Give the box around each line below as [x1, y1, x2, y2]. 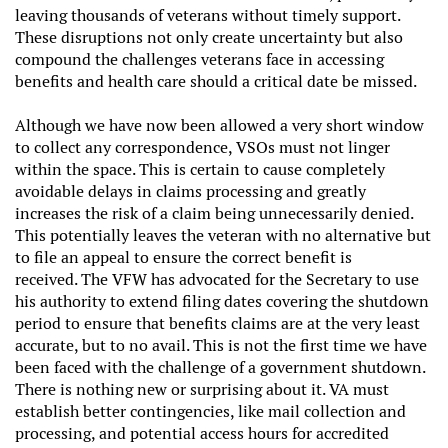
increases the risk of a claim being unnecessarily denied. [15, 202, 413, 224]
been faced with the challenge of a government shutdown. [15, 356, 425, 378]
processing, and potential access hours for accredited [15, 422, 389, 444]
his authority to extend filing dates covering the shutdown [15, 290, 429, 312]
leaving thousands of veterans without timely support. [15, 4, 400, 26]
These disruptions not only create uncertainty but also [15, 26, 403, 48]
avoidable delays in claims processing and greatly [15, 180, 366, 202]
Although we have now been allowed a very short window [15, 114, 424, 136]
